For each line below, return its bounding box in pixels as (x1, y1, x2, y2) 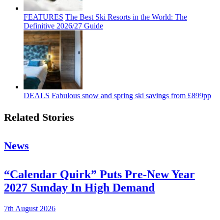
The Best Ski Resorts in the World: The (65, 13, 187, 22)
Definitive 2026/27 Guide (24, 22, 103, 30)
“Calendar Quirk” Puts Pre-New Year (4, 168, 195, 181)
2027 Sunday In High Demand (4, 181, 155, 194)
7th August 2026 (4, 204, 55, 213)
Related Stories (4, 111, 74, 124)
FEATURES (24, 13, 63, 22)
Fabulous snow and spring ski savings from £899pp (52, 91, 211, 100)
